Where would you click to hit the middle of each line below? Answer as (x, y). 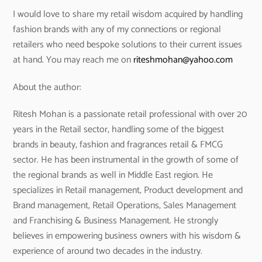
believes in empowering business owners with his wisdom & (127, 236)
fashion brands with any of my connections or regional (117, 29)
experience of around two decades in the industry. (108, 251)
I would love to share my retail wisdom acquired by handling (128, 14)
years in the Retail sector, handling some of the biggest (119, 130)
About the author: (47, 87)
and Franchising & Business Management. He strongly (116, 221)
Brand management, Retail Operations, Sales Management (125, 206)
